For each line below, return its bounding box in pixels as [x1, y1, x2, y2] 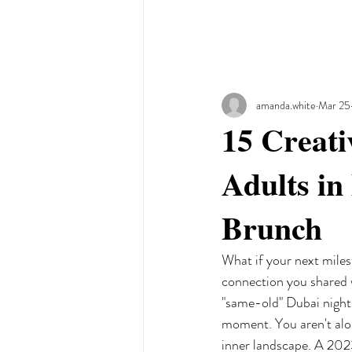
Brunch [222, 204, 322, 251]
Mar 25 [318, 97, 350, 113]
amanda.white [256, 97, 316, 113]
